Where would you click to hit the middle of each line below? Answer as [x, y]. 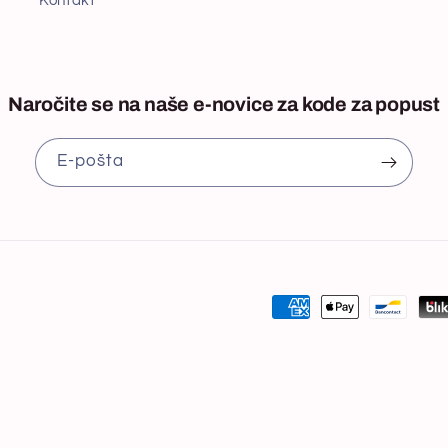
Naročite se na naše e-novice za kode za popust [224, 104]
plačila [249, 337]
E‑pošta [91, 161]
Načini [248, 308]
